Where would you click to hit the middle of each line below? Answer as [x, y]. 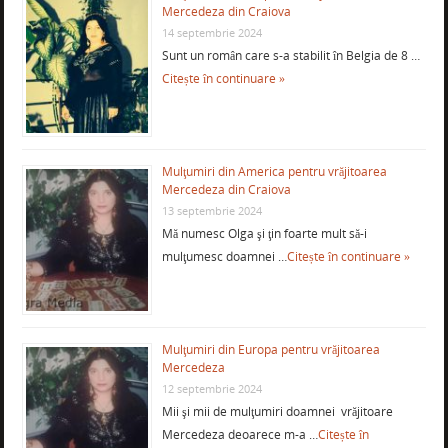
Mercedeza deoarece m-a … [239, 434]
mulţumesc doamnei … [224, 256]
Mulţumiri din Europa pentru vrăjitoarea [270, 349]
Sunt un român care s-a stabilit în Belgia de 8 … [290, 55]
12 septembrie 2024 [211, 388]
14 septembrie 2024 [211, 32]
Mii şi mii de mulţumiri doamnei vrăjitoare [277, 411]
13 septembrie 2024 [211, 210]
